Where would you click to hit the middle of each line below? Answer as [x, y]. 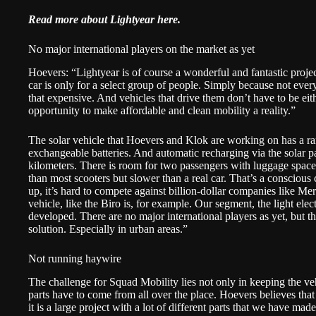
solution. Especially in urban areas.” [108, 229]
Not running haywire [75, 258]
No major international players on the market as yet [141, 49]
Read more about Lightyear [93, 19]
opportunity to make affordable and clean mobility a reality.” [162, 110]
